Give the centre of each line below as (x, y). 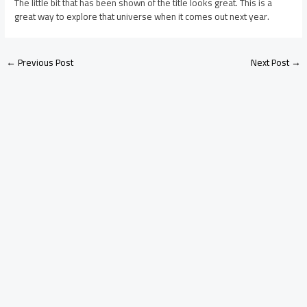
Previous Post (45, 63)
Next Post (271, 63)
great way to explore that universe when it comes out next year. (142, 17)
